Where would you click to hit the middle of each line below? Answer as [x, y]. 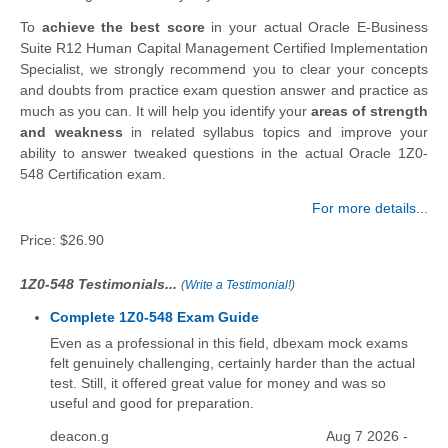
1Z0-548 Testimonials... [100, 284]
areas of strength [369, 111]
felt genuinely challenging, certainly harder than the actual [233, 364]
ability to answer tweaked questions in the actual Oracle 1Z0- [224, 153]
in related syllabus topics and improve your [275, 132]
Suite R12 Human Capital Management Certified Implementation [224, 48]
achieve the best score [123, 27]
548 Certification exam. [93, 174]
